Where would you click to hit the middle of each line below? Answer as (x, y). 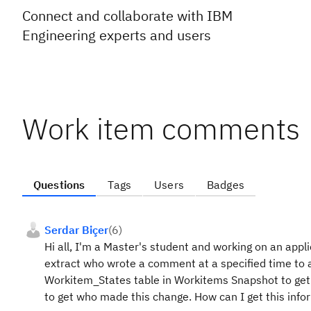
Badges (225, 185)
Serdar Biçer (76, 230)
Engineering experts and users (117, 35)
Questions (59, 185)
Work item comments (161, 129)
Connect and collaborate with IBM (127, 16)
